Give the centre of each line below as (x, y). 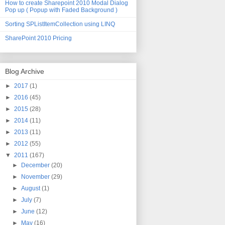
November (36, 177)
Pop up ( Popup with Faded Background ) (61, 10)
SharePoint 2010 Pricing (38, 38)
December (36, 165)
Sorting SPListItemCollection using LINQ (60, 24)
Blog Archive (25, 71)
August (32, 188)
